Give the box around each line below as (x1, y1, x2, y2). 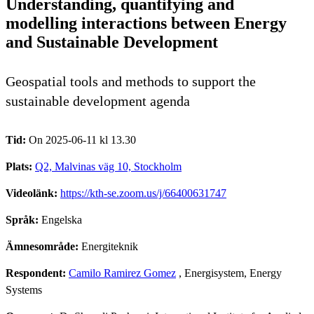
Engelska (41, 213, 82, 226)
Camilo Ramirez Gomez (69, 266, 176, 279)
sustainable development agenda (6, 93, 190, 109)
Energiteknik (81, 240, 138, 252)
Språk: (6, 213, 41, 226)
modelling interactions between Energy (6, 13, 287, 32)
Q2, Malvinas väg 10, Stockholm (35, 160, 182, 172)
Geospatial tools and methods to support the (6, 73, 256, 89)
